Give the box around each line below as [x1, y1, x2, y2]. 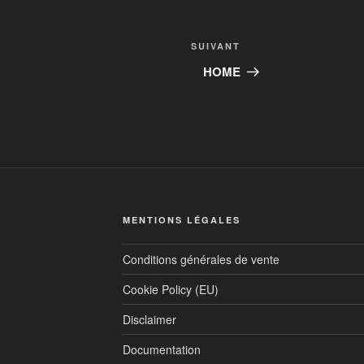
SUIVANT [191, 40, 241, 53]
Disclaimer [122, 311, 176, 328]
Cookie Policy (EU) [122, 281, 219, 298]
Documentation [122, 341, 201, 358]
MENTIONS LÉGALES [122, 214, 240, 227]
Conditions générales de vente [122, 251, 279, 268]
